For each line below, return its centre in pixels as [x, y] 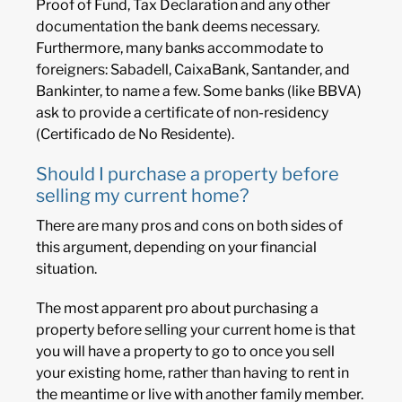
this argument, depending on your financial [176, 247]
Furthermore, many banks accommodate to [180, 48]
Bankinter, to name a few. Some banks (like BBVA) [199, 91]
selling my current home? [142, 195]
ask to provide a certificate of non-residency [182, 112]
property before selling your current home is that [196, 329]
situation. [66, 268]
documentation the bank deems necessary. [178, 26]
